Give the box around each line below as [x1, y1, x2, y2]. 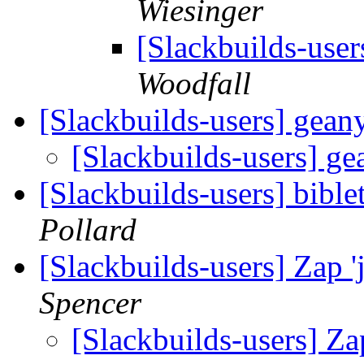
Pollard [39, 212, 136, 248]
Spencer [39, 285, 141, 321]
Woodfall [136, 66, 251, 102]
